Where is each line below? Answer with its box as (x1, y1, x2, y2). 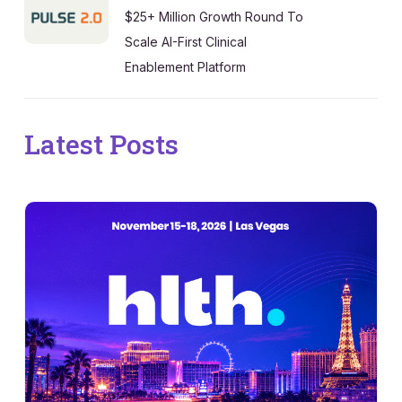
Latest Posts (24, 126, 179, 162)
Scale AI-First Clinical (125, 33, 247, 49)
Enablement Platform (125, 58, 246, 74)
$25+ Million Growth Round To (125, 8, 303, 24)
